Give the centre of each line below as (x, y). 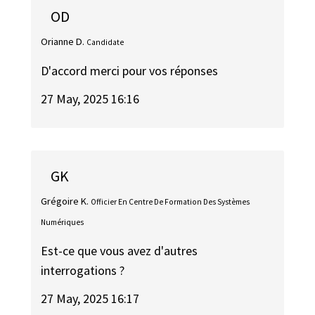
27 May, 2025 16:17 (90, 299)
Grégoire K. (65, 201)
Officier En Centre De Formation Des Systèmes (171, 202)
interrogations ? (83, 270)
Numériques (63, 223)
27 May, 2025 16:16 (90, 99)
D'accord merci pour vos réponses (130, 70)
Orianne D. (63, 42)
